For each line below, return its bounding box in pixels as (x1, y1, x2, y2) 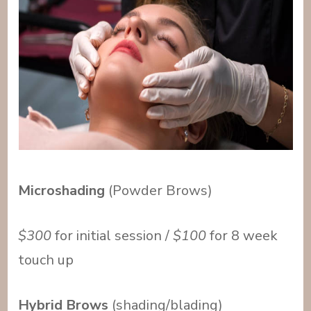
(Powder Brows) (105, 181, 213, 201)
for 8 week (206, 226, 278, 246)
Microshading (18, 181, 106, 201)
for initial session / (51, 226, 174, 246)
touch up (18, 251, 74, 270)
